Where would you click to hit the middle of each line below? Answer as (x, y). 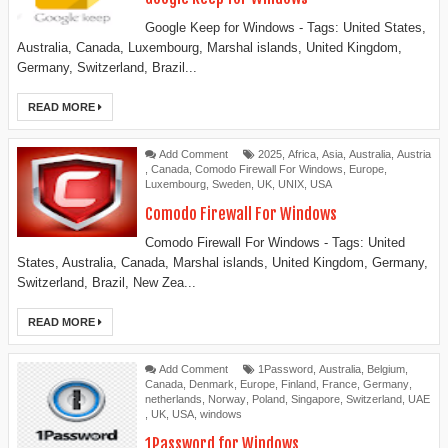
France (339, 384)
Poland (268, 399)
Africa (302, 153)
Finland (298, 384)
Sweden (231, 183)
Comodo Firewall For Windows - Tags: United (275, 243)
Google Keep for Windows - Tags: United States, (285, 27)
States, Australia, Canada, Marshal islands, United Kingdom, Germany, (222, 263)
